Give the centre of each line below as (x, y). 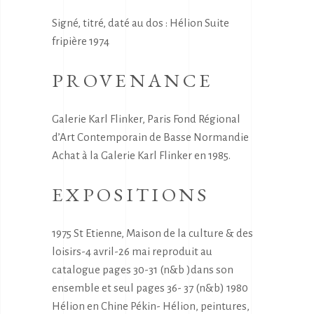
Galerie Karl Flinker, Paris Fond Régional (146, 118)
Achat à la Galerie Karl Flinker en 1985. (141, 155)
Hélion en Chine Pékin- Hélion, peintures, (151, 306)
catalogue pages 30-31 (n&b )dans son (143, 269)
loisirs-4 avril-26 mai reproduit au (132, 251)
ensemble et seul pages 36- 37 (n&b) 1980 (150, 287)
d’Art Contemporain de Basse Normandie (150, 137)
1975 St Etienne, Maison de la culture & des (152, 233)
